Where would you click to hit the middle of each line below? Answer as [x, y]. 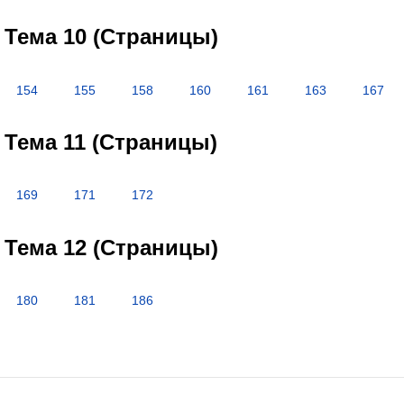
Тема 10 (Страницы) [111, 37]
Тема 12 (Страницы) [111, 247]
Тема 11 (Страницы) [110, 142]
